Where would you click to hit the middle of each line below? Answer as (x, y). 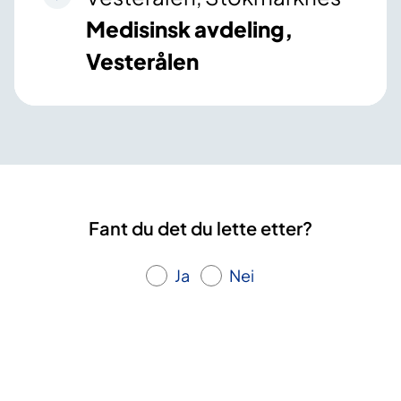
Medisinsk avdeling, (189, 29)
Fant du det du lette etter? (200, 228)
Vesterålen (142, 61)
